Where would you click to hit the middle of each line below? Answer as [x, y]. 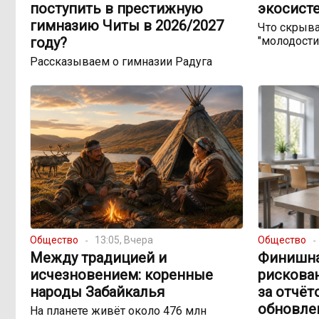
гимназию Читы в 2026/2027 [127, 26]
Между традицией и [98, 258]
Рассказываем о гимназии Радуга [121, 62]
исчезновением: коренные [121, 275]
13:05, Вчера [124, 240]
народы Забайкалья [97, 292]
